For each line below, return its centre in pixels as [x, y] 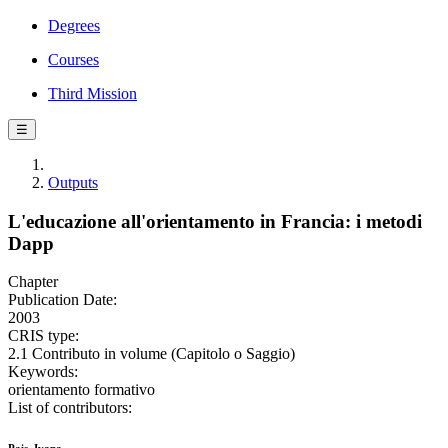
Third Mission [92, 93]
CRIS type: [43, 336]
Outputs [73, 182]
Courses [73, 59]
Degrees [74, 25]
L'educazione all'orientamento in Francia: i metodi [215, 221]
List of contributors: [70, 408]
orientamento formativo [81, 390]
